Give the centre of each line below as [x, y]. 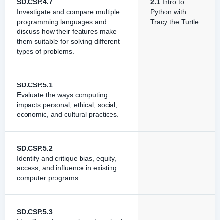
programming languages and [62, 22]
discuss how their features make [67, 31]
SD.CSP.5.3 [35, 212]
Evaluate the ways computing [62, 95]
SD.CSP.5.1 [35, 85]
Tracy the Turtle [175, 22]
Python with [168, 12]
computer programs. [48, 178]
